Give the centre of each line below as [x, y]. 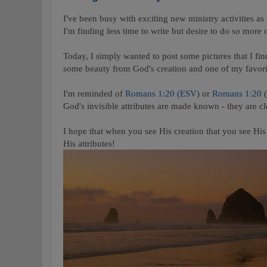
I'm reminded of [94, 94]
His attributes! [89, 144]
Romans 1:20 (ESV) [162, 94]
